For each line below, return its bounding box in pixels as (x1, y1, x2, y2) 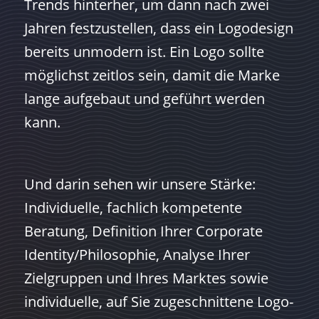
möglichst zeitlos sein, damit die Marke (23, 65, 280, 85)
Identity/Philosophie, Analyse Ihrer (23, 244, 250, 264)
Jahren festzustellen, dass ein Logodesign (23, 18, 293, 38)
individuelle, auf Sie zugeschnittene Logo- (23, 291, 293, 311)
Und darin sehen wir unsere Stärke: (23, 174, 256, 194)
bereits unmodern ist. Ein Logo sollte (23, 41, 264, 61)
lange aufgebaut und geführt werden (23, 88, 265, 108)
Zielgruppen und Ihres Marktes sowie (23, 268, 268, 288)
